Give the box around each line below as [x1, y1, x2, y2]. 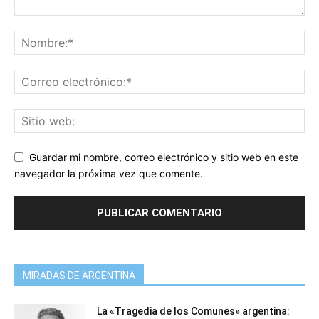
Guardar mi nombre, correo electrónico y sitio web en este [29, 150, 298, 163]
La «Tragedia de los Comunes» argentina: [97, 305, 290, 317]
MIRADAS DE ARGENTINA [23, 269, 135, 281]
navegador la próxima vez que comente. [14, 167, 203, 179]
